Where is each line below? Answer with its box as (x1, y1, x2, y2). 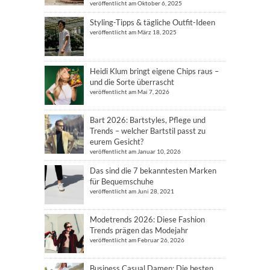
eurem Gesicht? (90, 137, 143, 147)
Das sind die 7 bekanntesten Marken (90, 166, 216, 176)
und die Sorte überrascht (90, 77, 174, 87)
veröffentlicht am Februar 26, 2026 (90, 236, 184, 244)
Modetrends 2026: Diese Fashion (90, 215, 205, 225)
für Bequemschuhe (90, 177, 154, 187)
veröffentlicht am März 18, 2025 (90, 28, 177, 36)
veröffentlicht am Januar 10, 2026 (90, 148, 181, 155)
